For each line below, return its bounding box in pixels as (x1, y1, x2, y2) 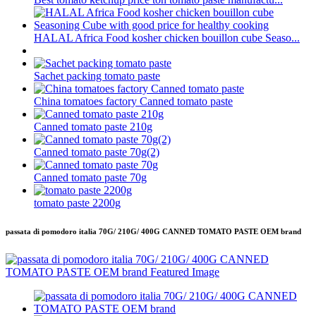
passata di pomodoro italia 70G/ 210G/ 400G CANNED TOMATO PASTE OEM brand (6, 227, 301, 236)
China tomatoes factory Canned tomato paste (34, 95, 233, 108)
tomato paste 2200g (34, 197, 121, 209)
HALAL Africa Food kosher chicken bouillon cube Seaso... (34, 32, 300, 44)
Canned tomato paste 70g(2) (34, 146, 159, 159)
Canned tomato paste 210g (34, 121, 152, 133)
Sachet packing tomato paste (34, 70, 160, 83)
